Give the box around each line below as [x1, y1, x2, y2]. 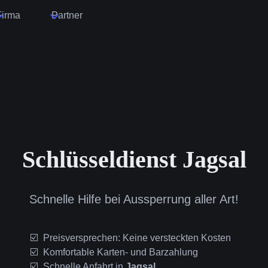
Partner [51, 10, 83, 20]
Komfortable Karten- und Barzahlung [42, 247, 198, 257]
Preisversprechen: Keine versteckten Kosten [42, 233, 231, 243]
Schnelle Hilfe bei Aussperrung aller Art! [29, 193, 239, 206]
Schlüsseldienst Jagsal [22, 146, 246, 173]
